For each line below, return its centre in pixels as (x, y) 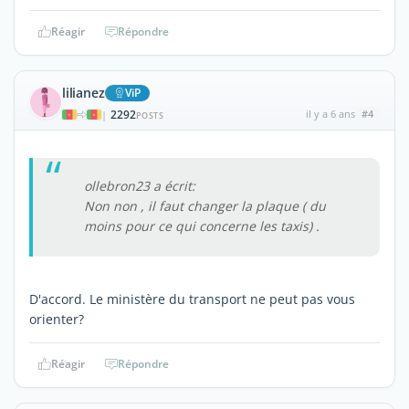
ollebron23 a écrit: (140, 185)
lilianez (84, 92)
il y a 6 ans (330, 113)
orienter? (57, 319)
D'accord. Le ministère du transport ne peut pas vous (192, 299)
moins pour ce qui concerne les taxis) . (202, 225)
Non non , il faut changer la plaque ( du (205, 205)
